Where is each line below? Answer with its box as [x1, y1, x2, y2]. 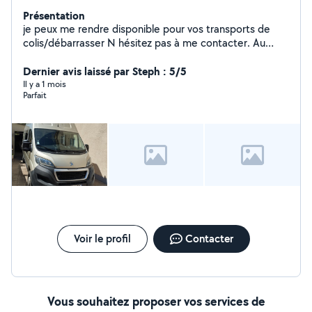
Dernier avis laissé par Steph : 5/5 [23, 63, 187, 79]
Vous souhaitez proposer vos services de [47, 292, 265, 310]
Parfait [23, 89, 47, 101]
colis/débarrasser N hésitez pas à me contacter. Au [23, 36, 265, 50]
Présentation [23, 8, 85, 23]
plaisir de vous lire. [23, 49, 109, 64]
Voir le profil [73, 231, 131, 246]
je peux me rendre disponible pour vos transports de [23, 22, 270, 36]
